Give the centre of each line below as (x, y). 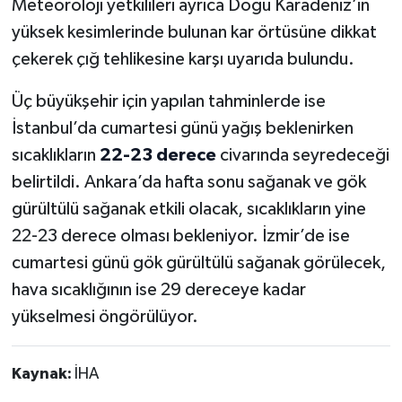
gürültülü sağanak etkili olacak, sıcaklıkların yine (188, 210)
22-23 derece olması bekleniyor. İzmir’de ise (180, 236)
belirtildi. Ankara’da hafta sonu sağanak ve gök (188, 183)
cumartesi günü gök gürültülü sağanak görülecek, (198, 263)
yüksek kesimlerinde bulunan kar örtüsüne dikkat (194, 33)
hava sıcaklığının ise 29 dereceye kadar (158, 290)
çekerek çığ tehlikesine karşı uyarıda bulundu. (183, 60)
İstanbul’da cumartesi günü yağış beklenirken (182, 129)
